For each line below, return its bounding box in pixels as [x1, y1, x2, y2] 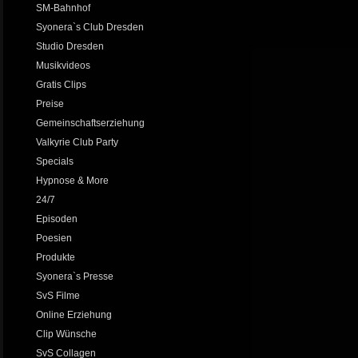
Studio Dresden [36, 41, 104, 52]
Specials [36, 156, 74, 167]
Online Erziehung [36, 309, 112, 320]
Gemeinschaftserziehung [36, 117, 145, 129]
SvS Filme [36, 290, 80, 301]
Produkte [36, 252, 75, 263]
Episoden [36, 213, 78, 225]
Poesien [36, 233, 72, 244]
